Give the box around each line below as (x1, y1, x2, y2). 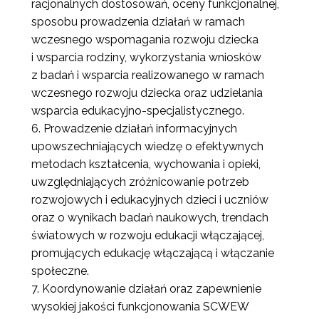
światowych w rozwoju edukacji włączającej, (31, 229, 264, 243)
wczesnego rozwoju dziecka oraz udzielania (31, 86, 263, 100)
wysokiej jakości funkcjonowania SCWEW (31, 300, 249, 314)
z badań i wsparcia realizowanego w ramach (31, 68, 264, 83)
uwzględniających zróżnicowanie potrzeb (31, 175, 249, 189)
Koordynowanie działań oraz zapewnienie (42, 282, 261, 296)
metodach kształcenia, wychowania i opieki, (31, 157, 261, 172)
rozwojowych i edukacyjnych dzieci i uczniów (31, 193, 268, 207)
